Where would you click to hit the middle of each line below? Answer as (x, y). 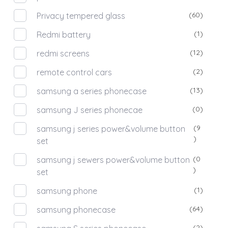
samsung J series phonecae (90, 110)
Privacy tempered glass (81, 16)
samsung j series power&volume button (111, 129)
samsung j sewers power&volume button (113, 160)
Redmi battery (64, 34)
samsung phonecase (76, 209)
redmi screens (63, 53)
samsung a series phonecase (92, 91)
